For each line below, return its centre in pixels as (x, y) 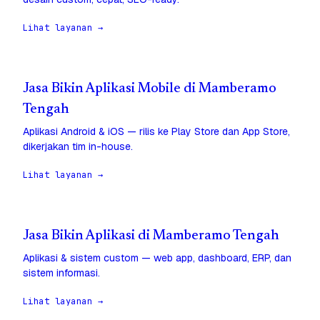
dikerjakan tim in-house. (78, 147)
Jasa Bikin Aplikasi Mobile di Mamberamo (150, 89)
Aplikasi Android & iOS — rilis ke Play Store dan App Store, (156, 132)
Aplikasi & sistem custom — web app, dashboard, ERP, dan (157, 258)
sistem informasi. (61, 273)
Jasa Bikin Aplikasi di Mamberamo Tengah (151, 236)
